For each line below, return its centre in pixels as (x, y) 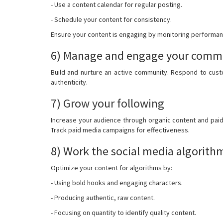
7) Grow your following (108, 103)
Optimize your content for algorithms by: (111, 167)
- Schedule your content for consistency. (111, 19)
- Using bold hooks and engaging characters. (117, 182)
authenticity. (69, 82)
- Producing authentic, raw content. (103, 197)
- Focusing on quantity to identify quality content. (123, 212)
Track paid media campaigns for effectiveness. (120, 130)
